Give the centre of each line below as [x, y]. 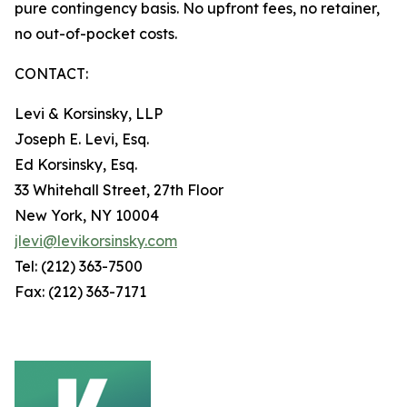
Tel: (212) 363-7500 [79, 266]
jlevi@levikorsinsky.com [96, 240]
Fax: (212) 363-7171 [80, 291]
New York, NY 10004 [87, 215]
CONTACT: [51, 73]
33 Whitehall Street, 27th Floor [119, 189]
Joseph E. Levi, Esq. [82, 139]
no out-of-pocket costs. [96, 33]
